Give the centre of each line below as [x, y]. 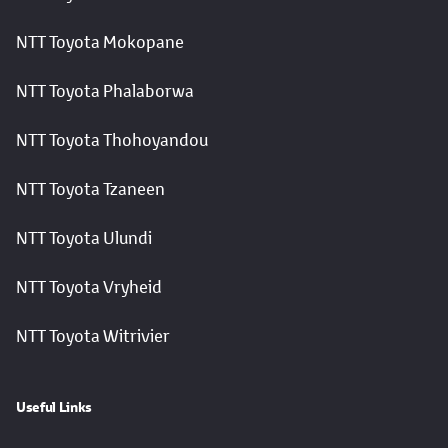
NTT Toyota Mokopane [100, 42]
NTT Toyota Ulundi [84, 238]
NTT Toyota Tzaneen [90, 189]
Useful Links [54, 407]
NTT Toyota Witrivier [93, 336]
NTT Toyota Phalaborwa [105, 91]
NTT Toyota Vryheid [89, 287]
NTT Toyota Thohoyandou [112, 140]
